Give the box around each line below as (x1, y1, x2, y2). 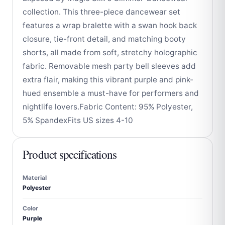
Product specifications (23, 146, 117, 162)
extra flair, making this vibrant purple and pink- (23, 74, 193, 84)
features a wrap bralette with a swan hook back (23, 20, 197, 30)
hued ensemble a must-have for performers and (23, 88, 199, 98)
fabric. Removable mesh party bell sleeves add (23, 61, 196, 71)
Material (23, 174, 47, 181)
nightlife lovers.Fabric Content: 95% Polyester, (23, 101, 193, 111)
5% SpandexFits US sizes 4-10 (23, 115, 133, 125)
